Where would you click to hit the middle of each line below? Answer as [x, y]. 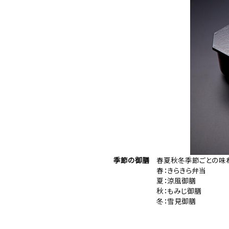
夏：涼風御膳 [155, 180]
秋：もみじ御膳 [157, 190]
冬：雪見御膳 [155, 201]
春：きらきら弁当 [160, 170]
